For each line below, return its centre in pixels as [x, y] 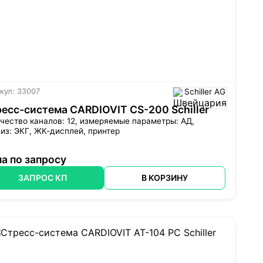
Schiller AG [205, 92]
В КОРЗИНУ [164, 178]
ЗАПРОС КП [43, 178]
